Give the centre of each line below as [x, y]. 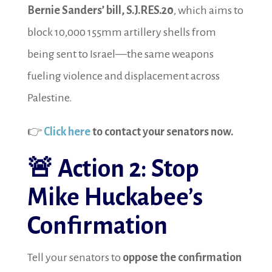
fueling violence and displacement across [123, 76]
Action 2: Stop [128, 169]
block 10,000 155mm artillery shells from [121, 32]
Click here [68, 132]
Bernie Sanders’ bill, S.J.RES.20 [100, 10]
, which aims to [208, 10]
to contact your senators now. [162, 132]
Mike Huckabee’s [115, 198]
